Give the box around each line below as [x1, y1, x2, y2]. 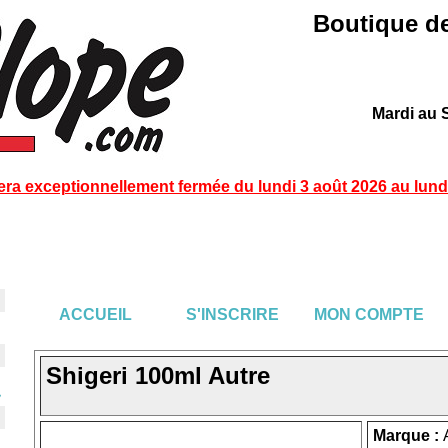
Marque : [373, 427, 443, 444]
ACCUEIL [58, 306, 132, 323]
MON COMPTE [314, 306, 424, 323]
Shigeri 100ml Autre [46, 362, 270, 389]
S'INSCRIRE [185, 306, 279, 323]
